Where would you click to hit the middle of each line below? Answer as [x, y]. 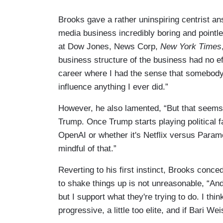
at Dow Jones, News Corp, [109, 46]
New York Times [191, 46]
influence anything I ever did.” [113, 87]
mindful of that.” [87, 148]
